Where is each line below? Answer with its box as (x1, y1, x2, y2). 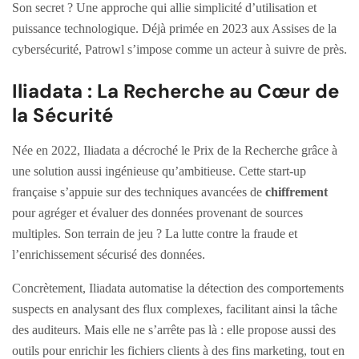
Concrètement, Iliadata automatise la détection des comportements (12, 280, 344, 295)
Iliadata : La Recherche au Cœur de (12, 78, 339, 103)
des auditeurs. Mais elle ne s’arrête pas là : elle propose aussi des (12, 322, 336, 337)
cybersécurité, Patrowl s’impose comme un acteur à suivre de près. (12, 42, 347, 56)
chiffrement (265, 184, 328, 199)
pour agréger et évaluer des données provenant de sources (12, 205, 303, 220)
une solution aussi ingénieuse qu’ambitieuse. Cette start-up (12, 163, 306, 178)
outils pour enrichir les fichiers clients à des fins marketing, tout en (12, 343, 345, 357)
